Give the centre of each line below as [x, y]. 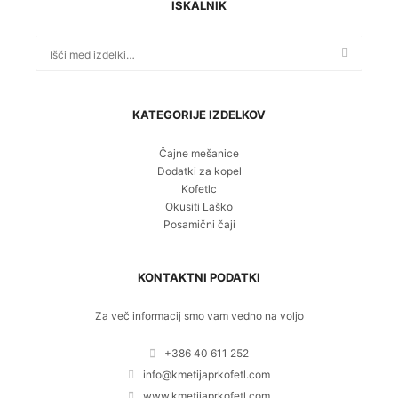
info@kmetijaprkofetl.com [207, 374]
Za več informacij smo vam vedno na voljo [199, 316]
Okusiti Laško [199, 207]
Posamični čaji [199, 224]
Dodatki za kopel [199, 171]
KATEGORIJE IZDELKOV [199, 115]
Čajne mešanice [199, 153]
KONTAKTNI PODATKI [199, 277]
